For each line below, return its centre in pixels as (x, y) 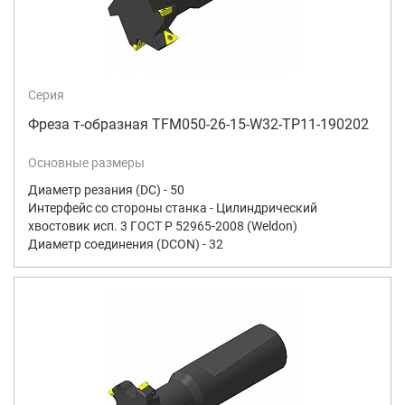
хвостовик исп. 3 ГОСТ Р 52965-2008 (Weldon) (163, 226)
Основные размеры (86, 162)
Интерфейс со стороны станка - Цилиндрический (173, 207)
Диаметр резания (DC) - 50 (106, 189)
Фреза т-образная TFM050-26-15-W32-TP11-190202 (198, 124)
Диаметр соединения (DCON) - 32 (126, 244)
